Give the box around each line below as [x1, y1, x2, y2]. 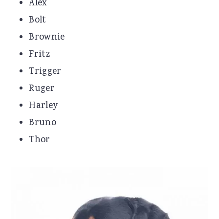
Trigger [29, 65, 62, 79]
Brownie [29, 30, 65, 44]
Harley [29, 99, 58, 113]
